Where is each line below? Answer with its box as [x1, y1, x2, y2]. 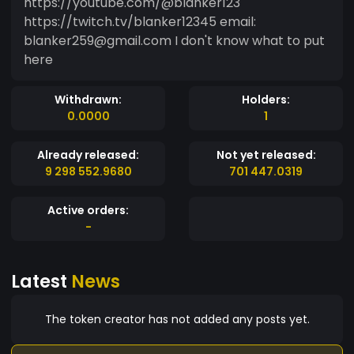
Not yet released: [216, 146, 316, 163]
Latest [11, 268, 71, 294]
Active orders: [47, 201, 129, 218]
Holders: [242, 91, 290, 107]
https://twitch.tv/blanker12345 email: [24, 12, 256, 31]
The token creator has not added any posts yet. [44, 311, 310, 327]
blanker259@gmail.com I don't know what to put [24, 31, 325, 50]
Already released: [37, 146, 139, 163]
